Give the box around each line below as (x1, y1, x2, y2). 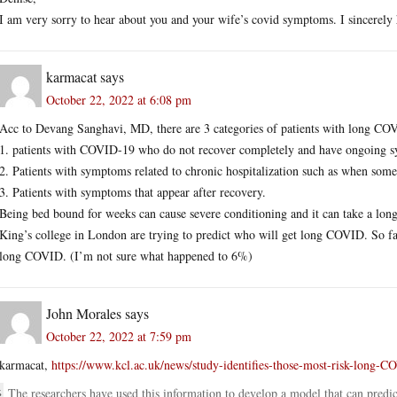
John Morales (46, 303, 121, 323)
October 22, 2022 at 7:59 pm (46, 327, 191, 345)
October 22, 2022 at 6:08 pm (46, 90, 191, 108)
